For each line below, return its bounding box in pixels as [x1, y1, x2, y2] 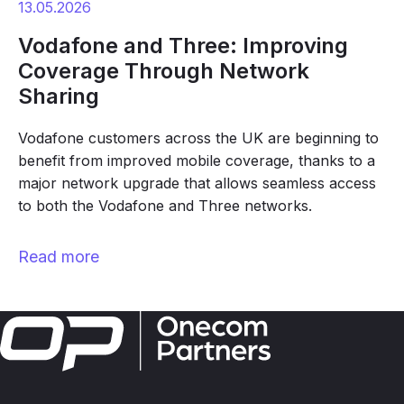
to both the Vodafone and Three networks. [18, 197, 312, 215]
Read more [18, 247, 99, 266]
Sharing [18, 83, 99, 109]
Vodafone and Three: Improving [18, 32, 348, 59]
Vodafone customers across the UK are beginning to [18, 129, 379, 147]
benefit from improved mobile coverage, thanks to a [18, 151, 375, 170]
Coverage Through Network [18, 58, 309, 84]
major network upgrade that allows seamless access [18, 174, 376, 192]
